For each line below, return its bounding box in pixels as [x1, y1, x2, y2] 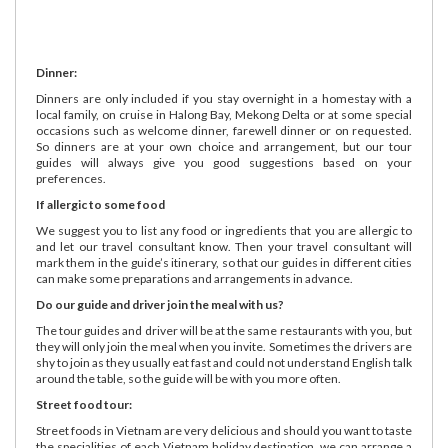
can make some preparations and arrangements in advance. [36, 270, 353, 286]
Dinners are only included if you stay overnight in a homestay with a [36, 90, 412, 106]
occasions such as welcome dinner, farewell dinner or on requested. [36, 122, 412, 138]
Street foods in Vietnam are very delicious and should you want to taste [36, 422, 412, 438]
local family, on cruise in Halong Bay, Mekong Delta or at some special [36, 106, 412, 122]
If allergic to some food [36, 196, 165, 212]
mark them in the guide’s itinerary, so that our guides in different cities [36, 254, 412, 270]
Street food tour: [36, 396, 132, 412]
